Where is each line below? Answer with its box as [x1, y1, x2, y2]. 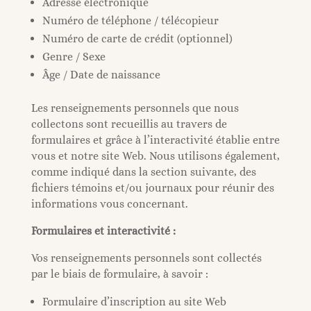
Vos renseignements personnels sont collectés [31, 251, 262, 264]
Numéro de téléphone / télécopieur [42, 14, 219, 27]
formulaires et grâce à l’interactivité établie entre [31, 133, 280, 146]
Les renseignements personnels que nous [31, 101, 239, 115]
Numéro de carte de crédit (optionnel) [42, 32, 233, 45]
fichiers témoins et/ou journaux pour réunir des [31, 181, 274, 194]
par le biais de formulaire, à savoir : [31, 267, 208, 280]
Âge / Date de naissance [42, 68, 160, 81]
